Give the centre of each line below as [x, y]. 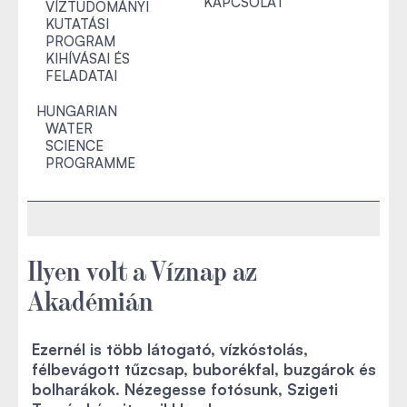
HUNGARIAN [77, 111]
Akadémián [90, 299]
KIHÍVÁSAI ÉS [88, 59]
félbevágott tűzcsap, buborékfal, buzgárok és [204, 369]
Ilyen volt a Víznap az [142, 269]
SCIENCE [74, 146]
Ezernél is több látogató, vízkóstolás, [170, 349]
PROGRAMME [90, 163]
